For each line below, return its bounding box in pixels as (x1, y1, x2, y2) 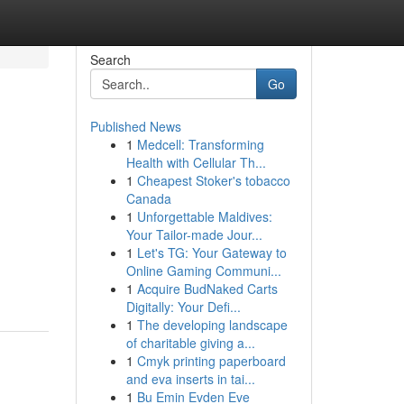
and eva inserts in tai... (125, 370, 255, 388)
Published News (89, 117, 181, 135)
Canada (125, 189, 171, 207)
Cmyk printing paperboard (136, 352, 286, 370)
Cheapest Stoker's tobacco (136, 171, 290, 189)
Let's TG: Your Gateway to (136, 243, 287, 262)
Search (89, 50, 131, 69)
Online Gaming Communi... (125, 262, 281, 280)
